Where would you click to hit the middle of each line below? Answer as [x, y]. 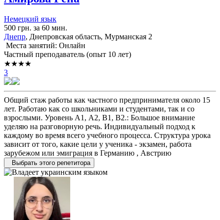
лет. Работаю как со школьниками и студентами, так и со [99, 109]
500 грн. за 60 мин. [36, 28]
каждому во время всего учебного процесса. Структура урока [107, 136]
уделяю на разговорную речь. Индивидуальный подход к [100, 127]
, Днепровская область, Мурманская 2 [89, 37]
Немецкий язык [30, 19]
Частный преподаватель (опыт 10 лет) [68, 55]
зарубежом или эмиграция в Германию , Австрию [88, 153]
